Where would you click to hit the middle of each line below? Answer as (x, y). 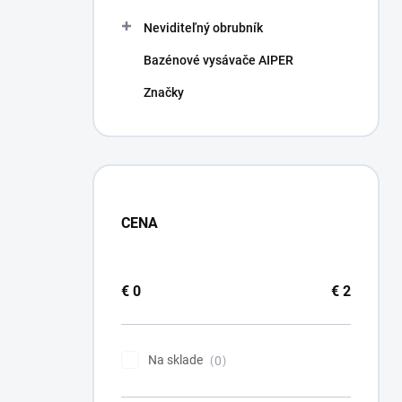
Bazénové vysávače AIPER (218, 60)
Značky (164, 92)
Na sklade (177, 360)
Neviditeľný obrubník (203, 28)
